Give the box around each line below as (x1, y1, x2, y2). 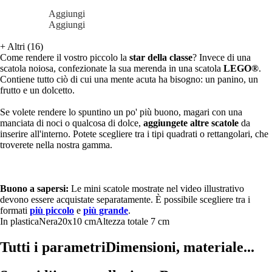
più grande (83, 205, 128, 216)
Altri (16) (7, 41, 43, 52)
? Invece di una (192, 52, 251, 63)
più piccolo (30, 205, 74, 216)
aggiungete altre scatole (143, 117, 239, 128)
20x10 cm (58, 216, 96, 226)
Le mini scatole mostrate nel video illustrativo (69, 183, 244, 194)
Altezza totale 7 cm (96, 216, 169, 226)
